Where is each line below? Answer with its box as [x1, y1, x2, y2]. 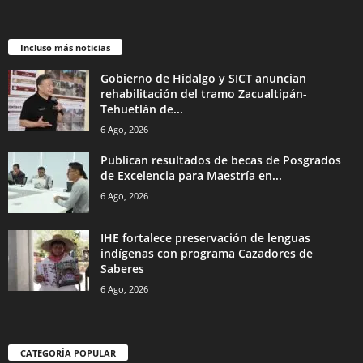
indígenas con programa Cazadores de [100, 246, 313, 261]
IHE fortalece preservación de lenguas [100, 230, 310, 246]
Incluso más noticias [20, 41, 110, 53]
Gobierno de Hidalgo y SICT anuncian [100, 70, 306, 86]
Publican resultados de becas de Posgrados [100, 152, 341, 168]
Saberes [100, 261, 144, 276]
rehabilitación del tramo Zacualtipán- [100, 86, 307, 101]
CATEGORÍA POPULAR [20, 346, 116, 359]
